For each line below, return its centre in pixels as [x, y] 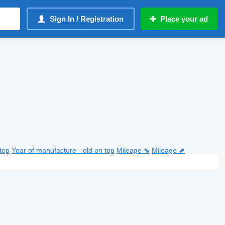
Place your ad [184, 19]
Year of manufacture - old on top [63, 150]
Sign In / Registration [87, 19]
